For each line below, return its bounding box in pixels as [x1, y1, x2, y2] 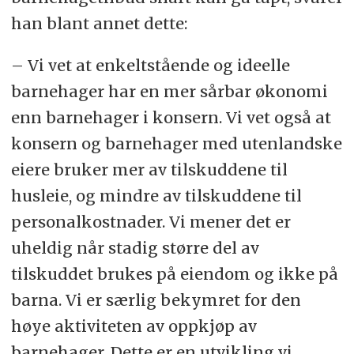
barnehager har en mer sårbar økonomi [10, 81, 328, 102]
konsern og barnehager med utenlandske [10, 134, 342, 154]
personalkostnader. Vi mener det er [10, 212, 291, 232]
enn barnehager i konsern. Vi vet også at [10, 107, 331, 128]
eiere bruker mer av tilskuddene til [10, 160, 288, 180]
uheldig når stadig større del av [10, 238, 259, 258]
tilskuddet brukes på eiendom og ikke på [10, 264, 338, 284]
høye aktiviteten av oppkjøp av [10, 316, 257, 337]
